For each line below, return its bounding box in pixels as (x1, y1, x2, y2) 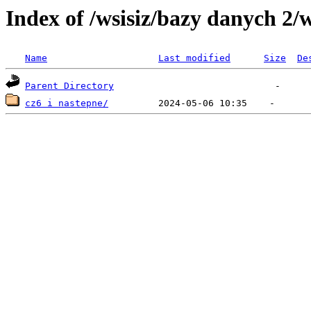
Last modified (158, 53, 230, 64)
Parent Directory (25, 81, 114, 92)
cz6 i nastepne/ (25, 98, 108, 109)
